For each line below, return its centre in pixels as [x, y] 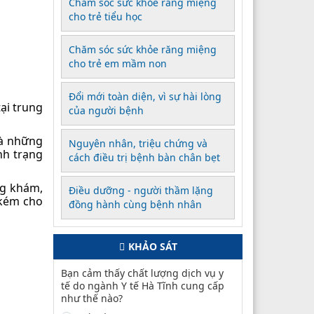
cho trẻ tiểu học [105, 16]
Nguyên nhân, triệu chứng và [138, 143]
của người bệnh [106, 110]
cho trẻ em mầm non [118, 63]
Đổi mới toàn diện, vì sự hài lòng [145, 96]
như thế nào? [92, 298]
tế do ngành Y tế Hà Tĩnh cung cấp [143, 285]
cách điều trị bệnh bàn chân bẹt [144, 157]
